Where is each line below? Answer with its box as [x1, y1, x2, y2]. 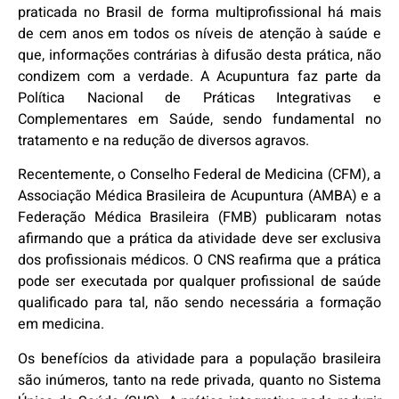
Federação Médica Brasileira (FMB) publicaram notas [18, 207, 381, 229]
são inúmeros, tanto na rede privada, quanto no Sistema [18, 369, 381, 391]
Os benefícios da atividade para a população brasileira [18, 347, 381, 370]
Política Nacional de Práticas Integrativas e [18, 87, 381, 109]
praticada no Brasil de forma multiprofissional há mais [18, 2, 381, 23]
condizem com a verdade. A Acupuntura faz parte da [18, 66, 381, 87]
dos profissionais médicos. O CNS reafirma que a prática [18, 249, 381, 272]
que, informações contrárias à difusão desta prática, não [18, 45, 381, 66]
